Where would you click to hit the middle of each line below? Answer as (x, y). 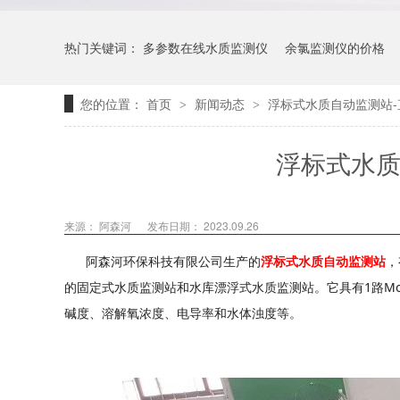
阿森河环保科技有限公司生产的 (162, 261)
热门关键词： (104, 47)
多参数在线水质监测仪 (205, 47)
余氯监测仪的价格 (335, 47)
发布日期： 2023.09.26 (203, 225)
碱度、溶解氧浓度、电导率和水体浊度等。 (183, 313)
